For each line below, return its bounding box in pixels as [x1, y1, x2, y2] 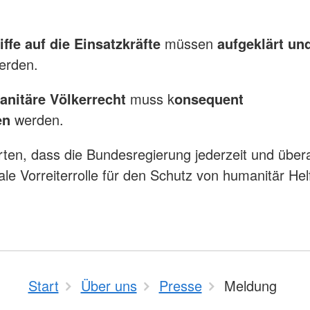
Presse [158, 275, 202, 296]
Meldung [224, 275, 277, 296]
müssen [165, 33, 217, 54]
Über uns [80, 275, 137, 296]
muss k [130, 89, 174, 109]
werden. [15, 109, 68, 130]
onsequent [174, 89, 244, 109]
